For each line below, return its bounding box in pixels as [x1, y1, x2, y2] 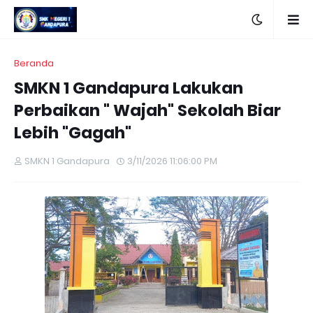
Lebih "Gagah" [14, 122, 131, 144]
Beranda [14, 57, 54, 70]
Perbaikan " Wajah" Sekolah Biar [14, 99, 281, 122]
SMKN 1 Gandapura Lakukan [14, 77, 243, 99]
